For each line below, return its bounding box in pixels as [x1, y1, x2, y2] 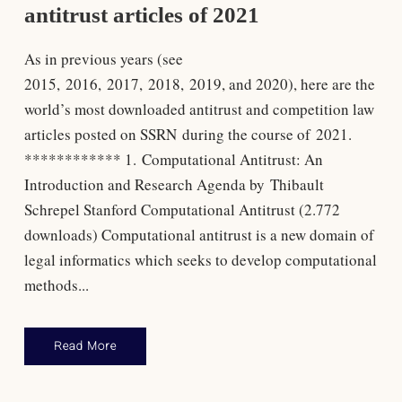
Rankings [300, 374, 347, 388]
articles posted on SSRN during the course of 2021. [23, 123, 352, 144]
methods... [23, 274, 89, 295]
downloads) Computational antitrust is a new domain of [23, 223, 374, 245]
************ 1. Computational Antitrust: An [23, 148, 323, 170]
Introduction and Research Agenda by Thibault [23, 173, 324, 195]
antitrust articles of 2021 [23, 2, 259, 27]
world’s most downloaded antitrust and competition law [23, 98, 374, 119]
